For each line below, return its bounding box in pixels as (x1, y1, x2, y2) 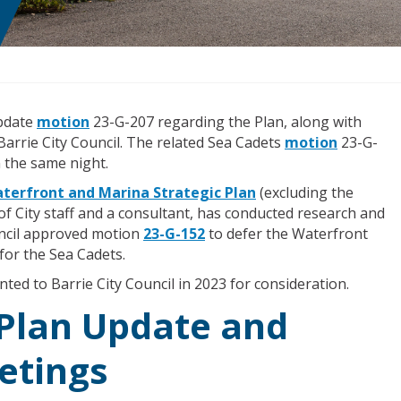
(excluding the (256, 183, 354, 202)
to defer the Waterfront (205, 224, 368, 243)
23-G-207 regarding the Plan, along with (90, 112, 362, 132)
